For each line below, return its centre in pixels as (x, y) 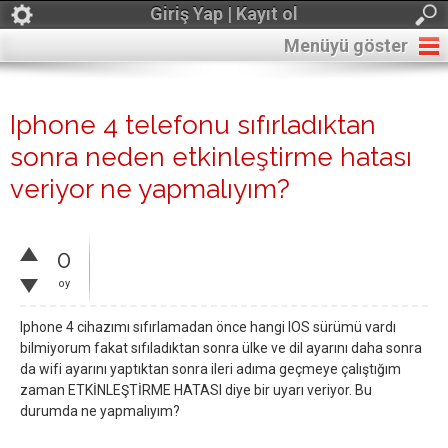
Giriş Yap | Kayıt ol (224, 13)
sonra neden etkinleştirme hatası (211, 157)
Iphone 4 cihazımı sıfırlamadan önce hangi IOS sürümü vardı (208, 327)
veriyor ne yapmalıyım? (150, 189)
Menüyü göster (346, 45)
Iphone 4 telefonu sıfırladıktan (193, 125)
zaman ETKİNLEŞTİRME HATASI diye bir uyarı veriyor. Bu (196, 390)
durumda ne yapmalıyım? (100, 411)
